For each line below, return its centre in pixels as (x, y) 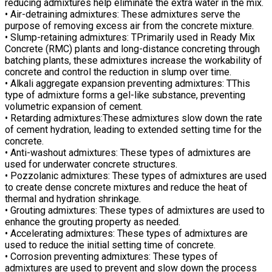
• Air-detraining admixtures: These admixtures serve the (123, 14)
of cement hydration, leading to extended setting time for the (133, 129)
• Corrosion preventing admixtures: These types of (111, 256)
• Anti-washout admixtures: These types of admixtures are (128, 152)
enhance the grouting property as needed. (93, 222)
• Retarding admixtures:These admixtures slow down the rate (134, 118)
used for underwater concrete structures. (91, 164)
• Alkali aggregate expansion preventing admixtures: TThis (127, 83)
